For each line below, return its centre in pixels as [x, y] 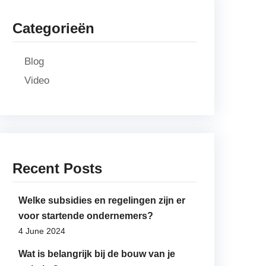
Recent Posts [57, 168]
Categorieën [53, 28]
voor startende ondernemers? [86, 216]
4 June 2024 [42, 231]
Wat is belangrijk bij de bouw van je [97, 254]
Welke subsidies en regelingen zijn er [102, 200]
